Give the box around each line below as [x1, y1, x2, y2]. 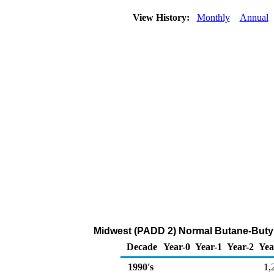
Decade [127, 242, 157, 252]
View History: [130, 12, 194, 23]
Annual [239, 12, 268, 23]
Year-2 [227, 242, 254, 252]
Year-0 [163, 242, 190, 252]
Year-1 [195, 242, 222, 252]
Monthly [196, 12, 230, 23]
